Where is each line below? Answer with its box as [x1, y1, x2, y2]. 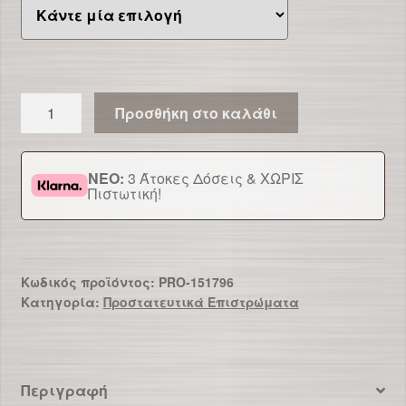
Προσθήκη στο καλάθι [115, 101, 278, 123]
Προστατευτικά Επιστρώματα [102, 292, 299, 311]
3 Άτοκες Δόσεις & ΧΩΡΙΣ [123, 167, 304, 188]
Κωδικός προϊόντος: [20, 272, 159, 291]
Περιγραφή [20, 380, 108, 401]
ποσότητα [19, 159, 89, 181]
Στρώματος [19, 114, 101, 136]
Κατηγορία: [20, 292, 103, 311]
